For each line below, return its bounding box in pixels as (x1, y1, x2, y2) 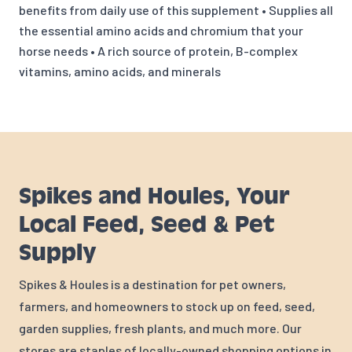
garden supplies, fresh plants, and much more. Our (19, 321, 302, 336)
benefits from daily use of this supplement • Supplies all (19, 2, 333, 18)
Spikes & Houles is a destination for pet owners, (19, 277, 286, 292)
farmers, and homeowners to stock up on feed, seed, (19, 299, 315, 314)
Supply (19, 239, 97, 267)
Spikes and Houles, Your (19, 182, 289, 211)
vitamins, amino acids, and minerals (19, 64, 221, 79)
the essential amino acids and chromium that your (19, 23, 303, 38)
